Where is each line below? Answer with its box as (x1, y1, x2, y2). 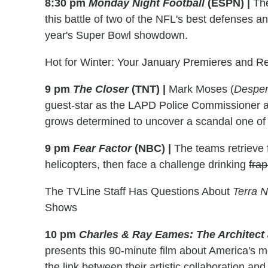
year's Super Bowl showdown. (45, 29, 188, 41)
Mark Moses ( (166, 83, 234, 95)
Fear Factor (73, 142, 132, 154)
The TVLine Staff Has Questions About (45, 185, 233, 197)
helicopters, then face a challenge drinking (45, 158, 249, 170)
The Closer (73, 83, 129, 95)
